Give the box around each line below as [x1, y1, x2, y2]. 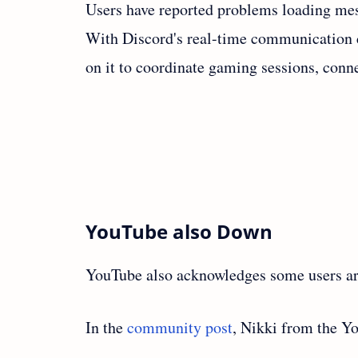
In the [86, 316, 127, 338]
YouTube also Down [86, 217, 272, 245]
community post [127, 316, 233, 338]
